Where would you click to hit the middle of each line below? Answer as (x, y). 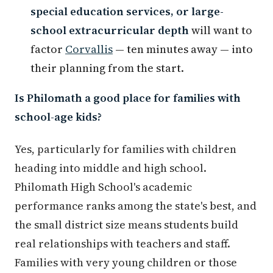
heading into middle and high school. (111, 168)
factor (48, 49)
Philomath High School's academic (103, 186)
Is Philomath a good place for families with (128, 97)
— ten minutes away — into (183, 49)
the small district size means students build (126, 224)
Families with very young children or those (126, 262)
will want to (221, 30)
